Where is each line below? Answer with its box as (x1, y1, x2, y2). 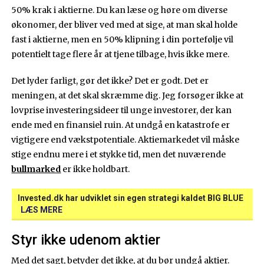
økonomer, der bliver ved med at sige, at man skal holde (11, 19, 238, 30)
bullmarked (11, 163, 61, 174)
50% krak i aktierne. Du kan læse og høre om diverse (11, 4, 228, 15)
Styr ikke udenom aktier (11, 231, 161, 248)
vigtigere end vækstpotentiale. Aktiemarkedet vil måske (11, 134, 240, 145)
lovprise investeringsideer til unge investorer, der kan (11, 104, 232, 115)
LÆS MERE (20, 204, 62, 214)
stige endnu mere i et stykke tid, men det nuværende (11, 148, 226, 160)
